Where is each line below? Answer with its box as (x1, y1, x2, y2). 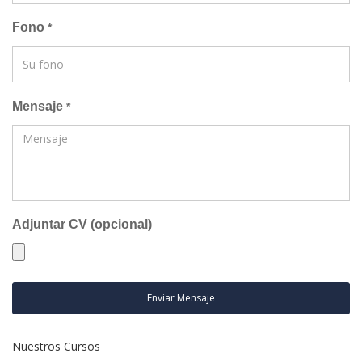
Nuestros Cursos (12, 338, 100, 354)
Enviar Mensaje (147, 290, 215, 305)
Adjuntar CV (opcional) (12, 217, 152, 231)
